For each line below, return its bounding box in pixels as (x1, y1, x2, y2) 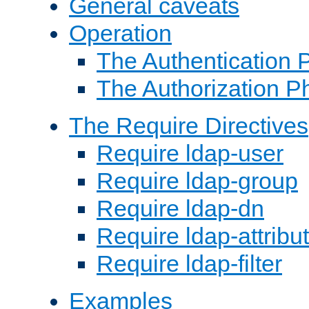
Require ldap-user (97, 139, 283, 166)
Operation (69, 19, 172, 46)
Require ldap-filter (97, 250, 282, 277)
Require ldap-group (97, 167, 298, 194)
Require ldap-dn (97, 195, 264, 221)
